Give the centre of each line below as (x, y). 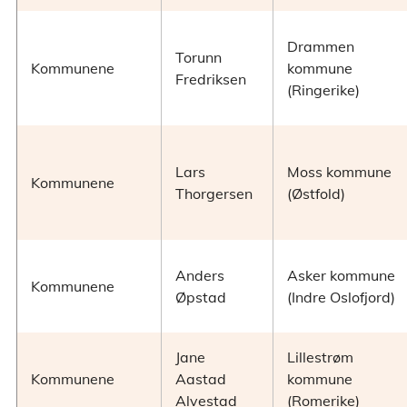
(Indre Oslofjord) (341, 298)
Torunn (199, 58)
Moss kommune (339, 172)
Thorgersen (214, 194)
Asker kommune (341, 276)
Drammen (321, 47)
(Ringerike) (323, 90)
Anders (200, 276)
